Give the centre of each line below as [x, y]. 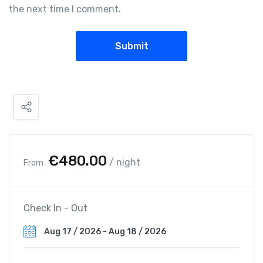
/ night [124, 163]
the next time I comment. [65, 9]
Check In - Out [55, 208]
